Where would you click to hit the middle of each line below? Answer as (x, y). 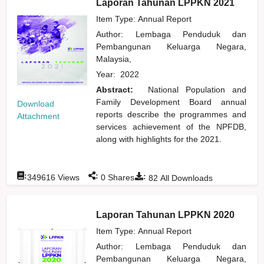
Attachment (39, 116)
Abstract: (118, 89)
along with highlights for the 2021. (159, 139)
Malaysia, (116, 59)
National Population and (197, 89)
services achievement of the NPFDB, (171, 126)
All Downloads (186, 178)
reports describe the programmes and (171, 114)
